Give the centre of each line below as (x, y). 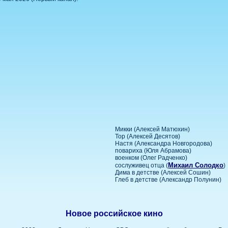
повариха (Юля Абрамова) (153, 150)
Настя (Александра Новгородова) (164, 143)
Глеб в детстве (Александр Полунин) (168, 179)
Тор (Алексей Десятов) (148, 136)
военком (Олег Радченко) (151, 158)
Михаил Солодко (196, 165)
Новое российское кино (114, 214)
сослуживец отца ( (142, 165)
